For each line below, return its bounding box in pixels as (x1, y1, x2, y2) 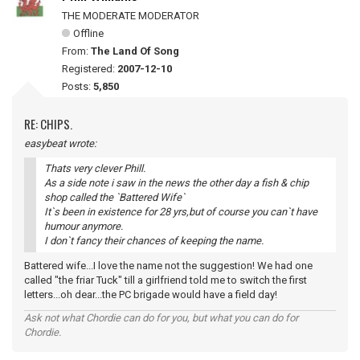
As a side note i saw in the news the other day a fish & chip (44, 177, 309, 189)
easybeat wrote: (24, 137, 96, 149)
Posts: (62, 80, 93, 92)
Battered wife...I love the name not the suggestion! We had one (24, 260, 313, 272)
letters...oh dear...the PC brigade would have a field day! (24, 288, 289, 301)
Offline (73, 27, 104, 39)
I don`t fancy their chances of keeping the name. (44, 235, 264, 247)
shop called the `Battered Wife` (44, 191, 185, 203)
